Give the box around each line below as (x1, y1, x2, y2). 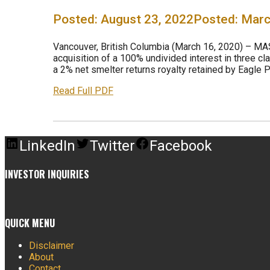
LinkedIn (19, 137, 75, 155)
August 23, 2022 (101, 12, 193, 27)
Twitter (90, 137, 135, 155)
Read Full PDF (53, 85, 113, 97)
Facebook (149, 137, 212, 155)
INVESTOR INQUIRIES (5, 167, 89, 182)
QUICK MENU (5, 215, 55, 230)
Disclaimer (29, 239, 74, 251)
